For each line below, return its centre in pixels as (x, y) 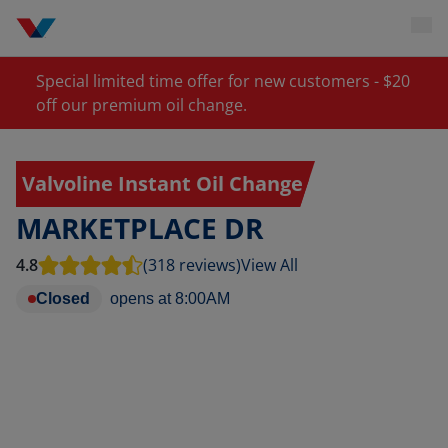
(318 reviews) (192, 265)
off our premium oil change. (142, 105)
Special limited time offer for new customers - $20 (223, 81)
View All (269, 265)
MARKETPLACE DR (139, 228)
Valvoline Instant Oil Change (162, 183)
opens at (140, 298)
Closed (63, 298)
